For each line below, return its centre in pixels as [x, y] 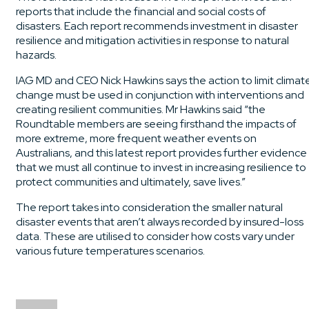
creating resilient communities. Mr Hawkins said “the [141, 109]
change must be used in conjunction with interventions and [160, 94]
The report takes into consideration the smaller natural [149, 207]
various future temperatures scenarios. [111, 250]
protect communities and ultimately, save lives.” [131, 181]
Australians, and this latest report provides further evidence [161, 152]
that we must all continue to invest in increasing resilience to [161, 167]
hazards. [37, 54]
